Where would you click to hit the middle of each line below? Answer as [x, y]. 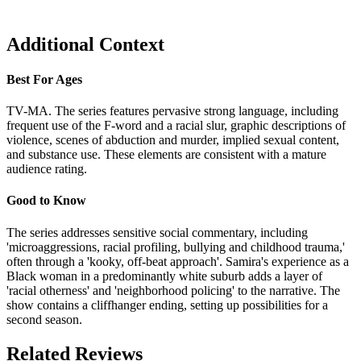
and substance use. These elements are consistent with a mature [166, 155]
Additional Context [85, 44]
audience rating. [47, 169]
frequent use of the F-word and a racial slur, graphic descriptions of [176, 126]
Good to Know [46, 201]
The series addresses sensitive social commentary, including [157, 232]
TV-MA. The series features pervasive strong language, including [172, 111]
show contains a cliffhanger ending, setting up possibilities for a [167, 305]
